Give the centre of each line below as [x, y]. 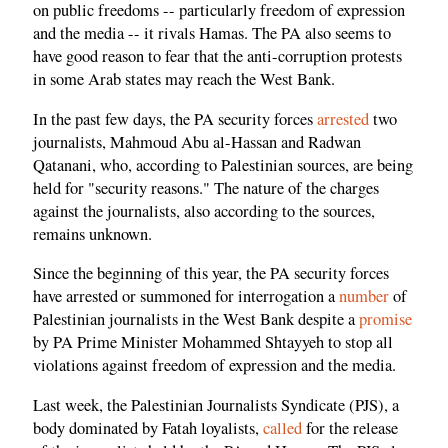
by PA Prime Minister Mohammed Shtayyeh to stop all [213, 342]
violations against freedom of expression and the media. [214, 365]
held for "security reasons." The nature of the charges [206, 187]
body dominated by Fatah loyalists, [148, 427]
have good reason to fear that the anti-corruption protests [217, 56]
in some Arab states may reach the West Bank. [184, 79]
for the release [350, 427]
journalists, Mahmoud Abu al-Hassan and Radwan [197, 141]
